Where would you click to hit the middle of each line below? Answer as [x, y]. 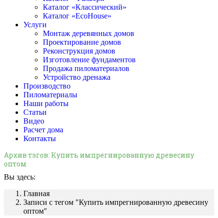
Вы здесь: [20, 177]
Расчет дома [43, 130]
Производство [47, 86]
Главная [36, 194]
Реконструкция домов [79, 51]
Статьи [35, 112]
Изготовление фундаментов [89, 60]
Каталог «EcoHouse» [77, 16]
